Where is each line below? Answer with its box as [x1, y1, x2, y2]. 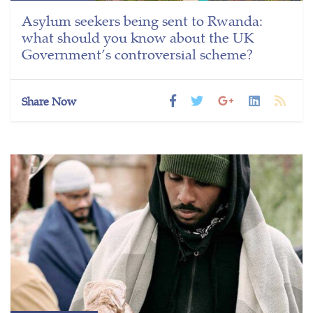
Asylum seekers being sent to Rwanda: [22, 9, 263, 30]
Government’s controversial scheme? [22, 43, 253, 64]
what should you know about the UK [22, 26, 254, 47]
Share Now [22, 92, 76, 109]
